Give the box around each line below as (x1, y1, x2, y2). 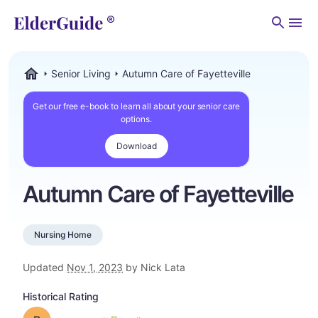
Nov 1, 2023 (67, 261, 123, 273)
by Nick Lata (123, 261, 185, 273)
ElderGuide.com (22, 81, 95, 93)
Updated (23, 261, 67, 273)
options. (121, 114, 152, 124)
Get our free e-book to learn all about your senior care (32, 101, 241, 111)
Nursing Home (34, 229, 92, 240)
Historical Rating (23, 290, 99, 302)
